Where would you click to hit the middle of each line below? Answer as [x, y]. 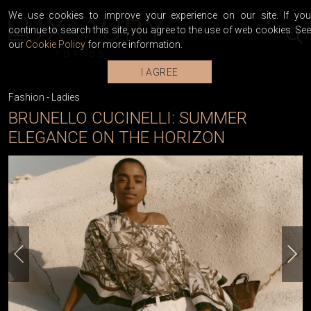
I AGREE [160, 72]
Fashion [26, 98]
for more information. [134, 44]
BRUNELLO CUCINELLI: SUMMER [128, 118]
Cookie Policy [56, 44]
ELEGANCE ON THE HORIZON [117, 138]
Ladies [66, 98]
